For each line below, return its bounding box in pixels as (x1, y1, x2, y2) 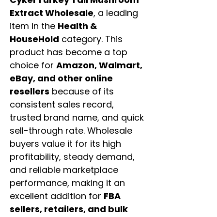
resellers (10, 85, 49, 98)
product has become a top (10, 46, 127, 59)
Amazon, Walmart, (56, 59, 142, 72)
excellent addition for (10, 190, 104, 202)
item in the (10, 20, 58, 32)
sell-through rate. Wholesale (10, 124, 132, 137)
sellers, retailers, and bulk (10, 203, 128, 216)
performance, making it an (10, 177, 125, 189)
